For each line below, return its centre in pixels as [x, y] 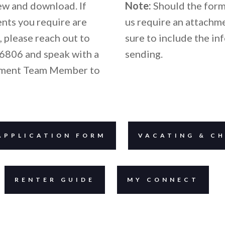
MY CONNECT [163, 180]
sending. [144, 54]
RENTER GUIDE [54, 180]
